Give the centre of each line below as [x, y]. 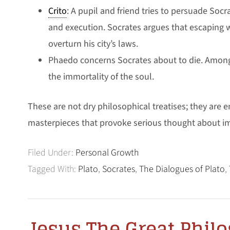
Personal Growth [107, 152]
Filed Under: [52, 152]
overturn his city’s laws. [93, 44]
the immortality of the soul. [101, 76]
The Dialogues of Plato [182, 169]
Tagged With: [53, 169]
